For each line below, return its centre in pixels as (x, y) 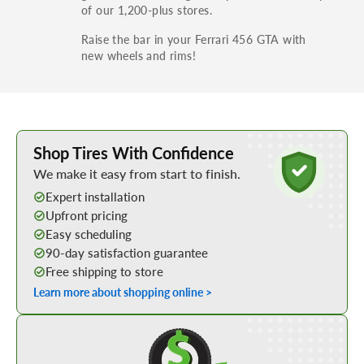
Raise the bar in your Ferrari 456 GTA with (194, 39)
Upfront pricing (87, 215)
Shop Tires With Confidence (134, 152)
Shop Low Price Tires (182, 322)
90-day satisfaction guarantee (127, 252)
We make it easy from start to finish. (137, 173)
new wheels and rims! (139, 55)
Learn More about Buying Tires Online (111, 137)
